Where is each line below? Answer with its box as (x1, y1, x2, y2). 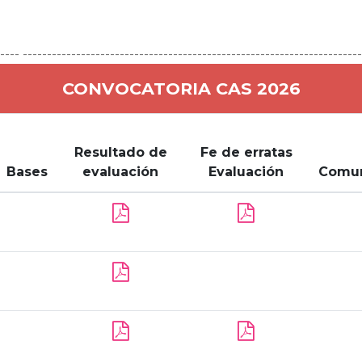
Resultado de (74, 145, 167, 160)
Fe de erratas (200, 145, 293, 160)
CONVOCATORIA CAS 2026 (61, 78, 301, 99)
